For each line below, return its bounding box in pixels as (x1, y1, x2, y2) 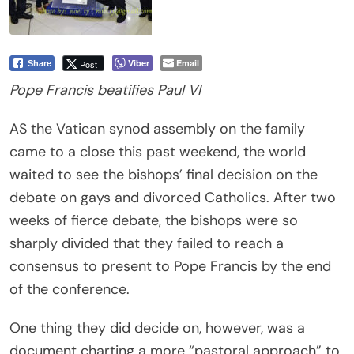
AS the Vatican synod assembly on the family (9, 119, 305, 139)
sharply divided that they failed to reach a (9, 234, 284, 254)
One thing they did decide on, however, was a (9, 318, 305, 338)
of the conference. (9, 280, 130, 299)
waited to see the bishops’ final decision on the (9, 165, 318, 185)
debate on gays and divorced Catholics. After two (9, 188, 336, 208)
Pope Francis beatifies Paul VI (9, 81, 201, 100)
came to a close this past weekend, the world (9, 142, 306, 162)
